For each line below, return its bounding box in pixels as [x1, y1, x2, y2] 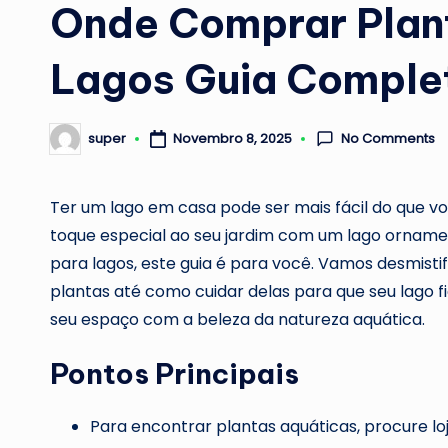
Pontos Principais [50, 355, 299, 391]
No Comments [341, 128, 436, 148]
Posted [49, 135, 95, 155]
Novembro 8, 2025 [172, 128, 292, 148]
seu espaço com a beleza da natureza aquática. [50, 307, 425, 331]
